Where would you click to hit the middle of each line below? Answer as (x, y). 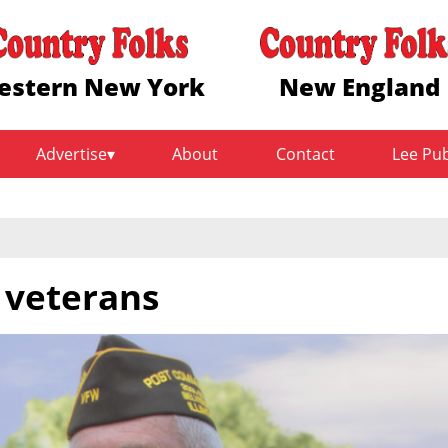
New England (360, 86)
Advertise (72, 154)
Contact (305, 154)
